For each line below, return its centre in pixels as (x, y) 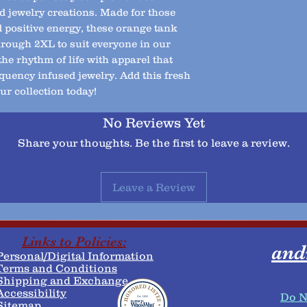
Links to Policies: (74, 242)
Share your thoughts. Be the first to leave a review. (153, 143)
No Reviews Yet (153, 123)
